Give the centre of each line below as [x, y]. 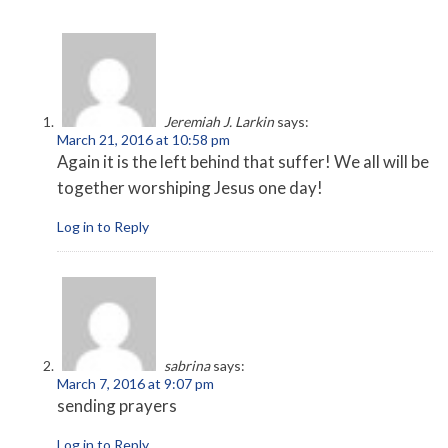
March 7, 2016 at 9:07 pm [135, 384]
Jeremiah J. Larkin [219, 122]
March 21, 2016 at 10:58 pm [143, 140]
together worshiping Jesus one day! [190, 188]
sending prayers [117, 406]
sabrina [187, 366]
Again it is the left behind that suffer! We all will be [243, 162]
